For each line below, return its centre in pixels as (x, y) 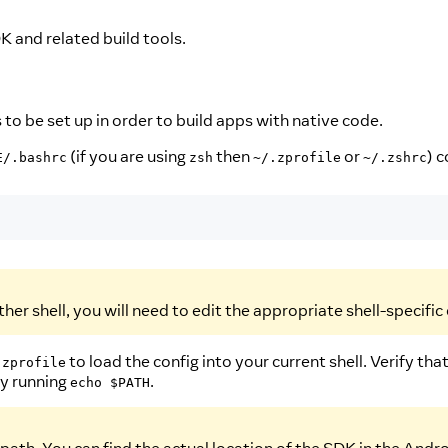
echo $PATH (110, 382)
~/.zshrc (395, 157)
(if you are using (128, 156)
